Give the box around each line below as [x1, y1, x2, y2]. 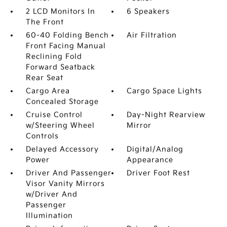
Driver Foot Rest [127, 169, 191, 177]
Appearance [127, 156, 174, 164]
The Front [25, 18, 64, 26]
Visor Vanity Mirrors [25, 179, 105, 188]
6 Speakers [127, 7, 170, 16]
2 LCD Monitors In [25, 7, 95, 16]
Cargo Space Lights [127, 87, 203, 95]
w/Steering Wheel [25, 121, 95, 130]
